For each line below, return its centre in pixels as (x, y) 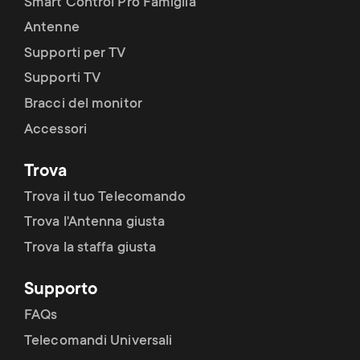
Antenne (52, 29)
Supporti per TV (75, 53)
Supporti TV (63, 79)
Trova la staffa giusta (90, 248)
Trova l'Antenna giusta (95, 223)
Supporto (61, 290)
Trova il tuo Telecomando (105, 197)
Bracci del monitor (83, 104)
